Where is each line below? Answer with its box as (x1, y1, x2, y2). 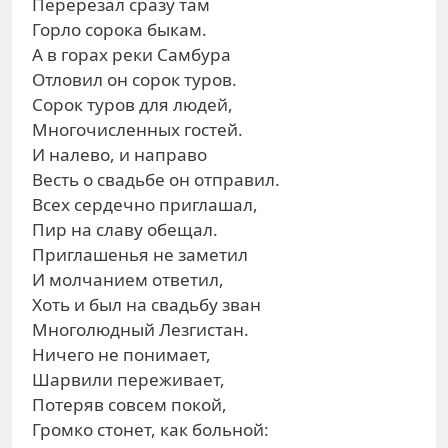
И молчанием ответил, (32, 268, 224, 291)
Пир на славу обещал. (32, 218, 218, 241)
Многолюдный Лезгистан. (32, 318, 249, 341)
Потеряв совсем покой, (32, 393, 227, 416)
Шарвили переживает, (32, 368, 225, 391)
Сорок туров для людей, (32, 93, 233, 116)
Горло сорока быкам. (32, 18, 207, 41)
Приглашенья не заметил (32, 243, 248, 266)
